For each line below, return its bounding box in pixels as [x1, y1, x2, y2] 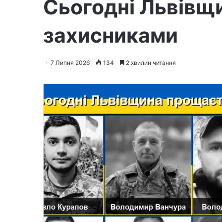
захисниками [43, 22, 178, 48]
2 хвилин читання [124, 58, 176, 66]
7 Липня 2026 [51, 58, 90, 66]
